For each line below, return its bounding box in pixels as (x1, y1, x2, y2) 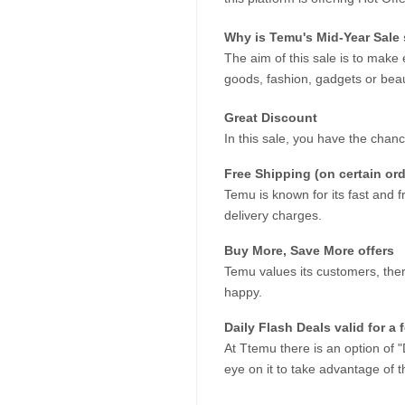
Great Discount (224, 109, 317, 125)
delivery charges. (224, 207, 322, 222)
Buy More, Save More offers (224, 242, 394, 258)
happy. (224, 284, 262, 299)
